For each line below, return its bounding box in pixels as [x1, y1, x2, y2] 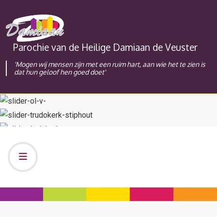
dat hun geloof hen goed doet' [14, 68, 106, 77]
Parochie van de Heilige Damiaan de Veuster [13, 41, 198, 54]
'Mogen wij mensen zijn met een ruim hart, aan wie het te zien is [14, 60, 205, 69]
